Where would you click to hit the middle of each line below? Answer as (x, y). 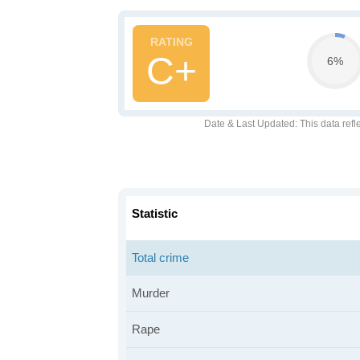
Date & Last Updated (250, 124)
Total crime (160, 258)
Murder (151, 293)
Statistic (155, 213)
